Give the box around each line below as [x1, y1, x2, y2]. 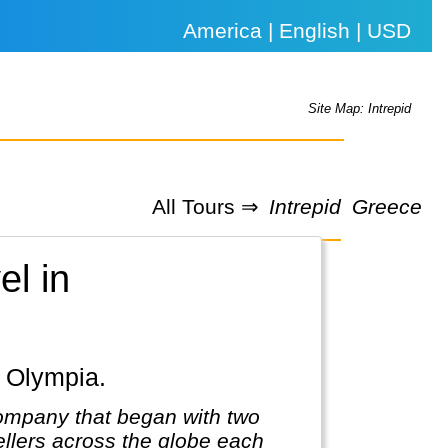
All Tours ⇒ [151, 194, 259, 218]
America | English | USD [183, 19, 412, 42]
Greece [351, 194, 422, 218]
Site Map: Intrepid [308, 101, 412, 117]
